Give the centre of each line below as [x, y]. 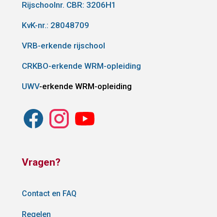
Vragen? [41, 162]
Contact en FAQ [49, 193]
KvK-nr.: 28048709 [55, 25]
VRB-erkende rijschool [63, 45]
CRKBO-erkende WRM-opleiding [81, 66]
